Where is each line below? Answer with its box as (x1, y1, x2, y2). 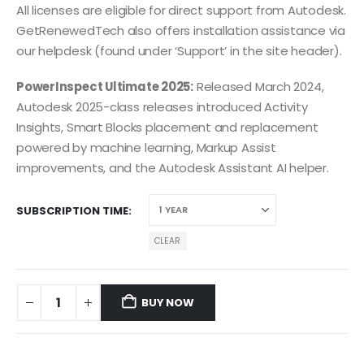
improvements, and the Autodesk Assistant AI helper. (16, 158, 329, 176)
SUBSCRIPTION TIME (16, 203, 128, 219)
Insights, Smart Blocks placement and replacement (16, 118, 318, 136)
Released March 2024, (193, 77, 324, 95)
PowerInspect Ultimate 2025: (16, 77, 193, 95)
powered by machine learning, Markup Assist (16, 138, 276, 156)
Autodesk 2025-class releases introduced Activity (16, 97, 308, 115)
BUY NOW (141, 294, 194, 310)
